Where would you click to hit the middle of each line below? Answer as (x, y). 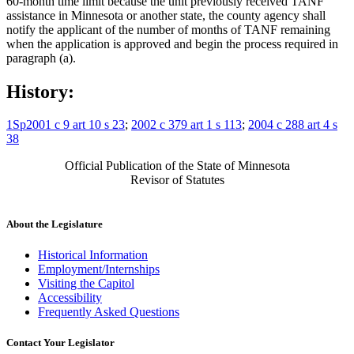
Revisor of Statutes (177, 180)
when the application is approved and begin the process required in (172, 43)
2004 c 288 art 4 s (293, 125)
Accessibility (70, 297)
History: (40, 91)
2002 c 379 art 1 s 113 (186, 125)
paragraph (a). (41, 58)
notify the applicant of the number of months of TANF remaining (168, 29)
